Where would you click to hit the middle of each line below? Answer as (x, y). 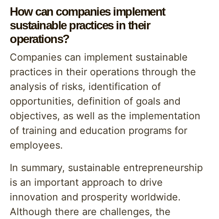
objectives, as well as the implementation (105, 116)
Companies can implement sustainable (99, 57)
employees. (36, 145)
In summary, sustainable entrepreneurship (106, 168)
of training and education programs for (99, 131)
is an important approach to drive (86, 182)
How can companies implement (88, 11)
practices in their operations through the (103, 72)
